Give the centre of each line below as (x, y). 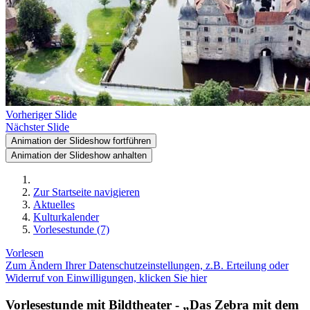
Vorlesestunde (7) (71, 229)
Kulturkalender (66, 217)
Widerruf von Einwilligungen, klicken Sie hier (106, 278)
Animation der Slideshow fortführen (81, 141)
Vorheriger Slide (41, 115)
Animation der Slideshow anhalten (79, 155)
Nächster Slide (37, 127)
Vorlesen (25, 253)
